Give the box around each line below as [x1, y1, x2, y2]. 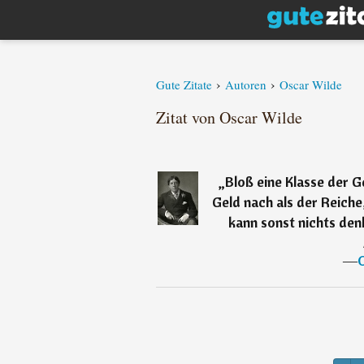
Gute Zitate [156, 76, 212, 93]
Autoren [225, 76, 266, 93]
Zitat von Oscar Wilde [156, 106, 302, 128]
